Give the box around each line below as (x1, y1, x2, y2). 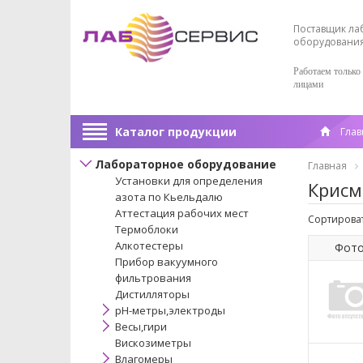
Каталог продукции (115, 124, 237, 139)
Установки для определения (115, 173, 263, 188)
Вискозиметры (115, 335, 191, 350)
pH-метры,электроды (115, 303, 225, 318)
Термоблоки (115, 222, 178, 237)
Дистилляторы (115, 287, 190, 301)
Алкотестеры (115, 238, 183, 253)
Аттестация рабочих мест (115, 206, 249, 220)
